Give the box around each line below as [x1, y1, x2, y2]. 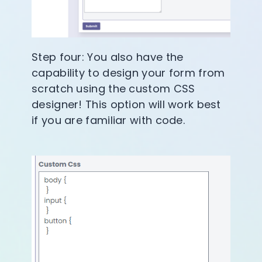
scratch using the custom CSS [32, 81, 195, 96]
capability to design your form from [32, 65, 225, 81]
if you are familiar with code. [32, 113, 185, 128]
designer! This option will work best [32, 97, 221, 112]
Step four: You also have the [32, 50, 184, 65]
